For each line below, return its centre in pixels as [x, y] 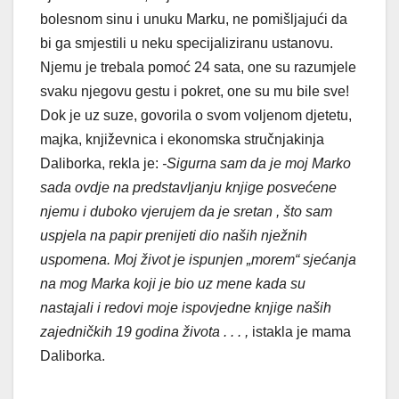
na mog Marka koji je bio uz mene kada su [173, 283]
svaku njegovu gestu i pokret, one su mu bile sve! [195, 91]
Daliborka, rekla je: [101, 163]
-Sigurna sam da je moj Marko [256, 163]
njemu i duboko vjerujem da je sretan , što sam [186, 211]
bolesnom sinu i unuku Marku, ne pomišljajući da [194, 19]
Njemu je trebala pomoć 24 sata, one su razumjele [198, 67]
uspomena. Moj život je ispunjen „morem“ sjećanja [198, 259]
